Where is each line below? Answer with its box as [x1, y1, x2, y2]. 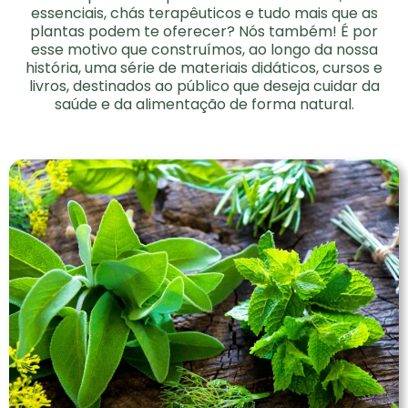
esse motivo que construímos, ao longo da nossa [30, 39, 378, 61]
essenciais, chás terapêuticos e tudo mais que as [30, 3, 378, 25]
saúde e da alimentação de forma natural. [54, 94, 354, 116]
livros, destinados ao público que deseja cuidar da [28, 76, 380, 97]
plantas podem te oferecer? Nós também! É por [30, 21, 378, 43]
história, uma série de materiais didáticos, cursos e [25, 57, 382, 79]
